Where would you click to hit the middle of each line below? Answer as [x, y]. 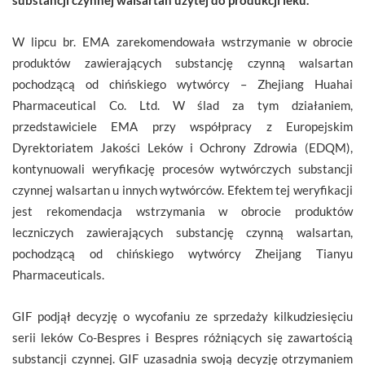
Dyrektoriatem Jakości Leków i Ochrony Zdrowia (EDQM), [182, 147]
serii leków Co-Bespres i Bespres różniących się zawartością [182, 337]
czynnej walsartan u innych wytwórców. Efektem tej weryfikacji [182, 189]
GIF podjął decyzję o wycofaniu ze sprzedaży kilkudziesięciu [182, 316]
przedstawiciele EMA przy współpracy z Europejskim [182, 126]
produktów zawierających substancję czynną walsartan [182, 62]
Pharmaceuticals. [58, 274]
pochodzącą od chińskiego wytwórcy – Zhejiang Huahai [182, 84]
